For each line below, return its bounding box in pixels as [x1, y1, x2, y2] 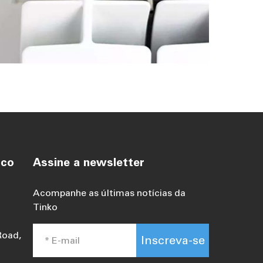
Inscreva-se [140, 233, 205, 248]
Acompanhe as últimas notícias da [33, 187, 186, 199]
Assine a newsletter [33, 155, 145, 170]
